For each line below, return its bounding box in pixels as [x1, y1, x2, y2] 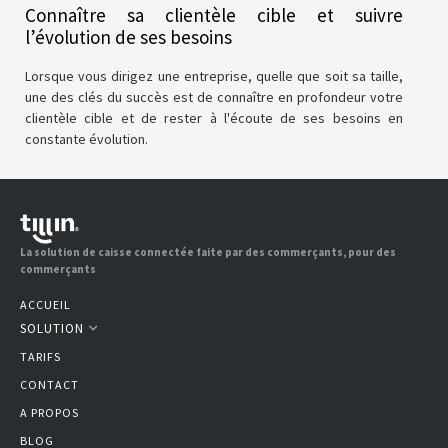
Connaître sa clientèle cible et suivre [25, 3, 403, 27]
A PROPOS [20, 404, 79, 420]
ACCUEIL [20, 296, 71, 312]
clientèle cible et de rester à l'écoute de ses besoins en [25, 109, 403, 127]
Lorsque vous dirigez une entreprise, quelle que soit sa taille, [25, 67, 403, 85]
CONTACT [20, 376, 79, 392]
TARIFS [20, 348, 61, 364]
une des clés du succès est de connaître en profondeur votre [25, 88, 403, 106]
